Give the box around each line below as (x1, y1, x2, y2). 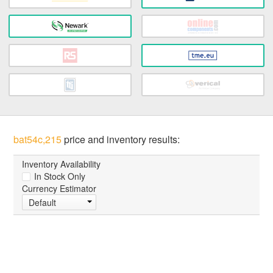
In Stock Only (32, 170, 86, 183)
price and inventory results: (62, 132, 180, 147)
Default (29, 196, 57, 209)
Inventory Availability (22, 158, 101, 171)
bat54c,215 (13, 132, 62, 147)
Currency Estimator (22, 182, 97, 195)
